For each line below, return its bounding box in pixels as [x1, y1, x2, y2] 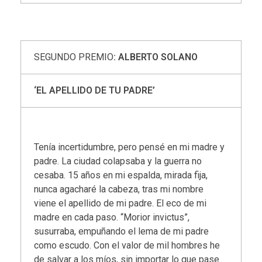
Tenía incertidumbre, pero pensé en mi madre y [34, 141, 225, 153]
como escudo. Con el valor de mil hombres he [34, 239, 220, 251]
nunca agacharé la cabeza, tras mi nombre [34, 183, 204, 195]
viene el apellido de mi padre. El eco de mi [34, 197, 207, 209]
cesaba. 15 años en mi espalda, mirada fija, [34, 169, 208, 181]
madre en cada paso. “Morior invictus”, [34, 211, 190, 223]
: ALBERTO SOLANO [113, 51, 198, 63]
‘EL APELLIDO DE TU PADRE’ [34, 84, 156, 96]
